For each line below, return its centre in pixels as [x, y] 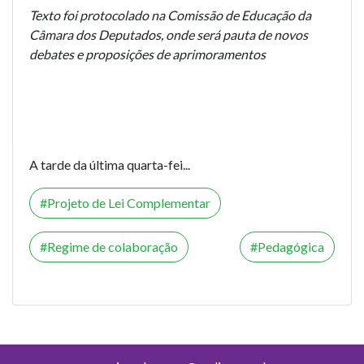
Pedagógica [291, 246]
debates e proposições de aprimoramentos [147, 54]
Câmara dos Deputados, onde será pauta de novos [169, 34]
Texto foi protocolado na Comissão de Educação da [170, 15]
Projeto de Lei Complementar [129, 202]
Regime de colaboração [113, 246]
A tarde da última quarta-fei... [110, 164]
